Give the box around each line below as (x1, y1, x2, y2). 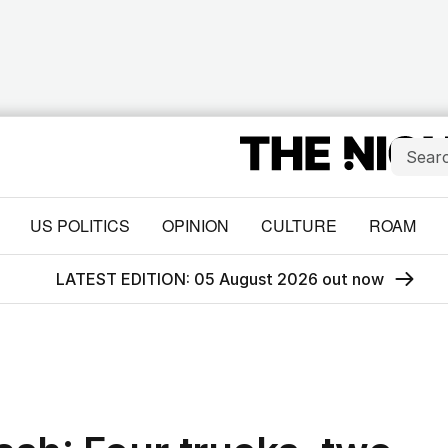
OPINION (161, 214, 229, 237)
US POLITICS (29, 214, 130, 237)
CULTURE (260, 214, 337, 237)
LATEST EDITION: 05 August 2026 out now (55, 269, 384, 289)
